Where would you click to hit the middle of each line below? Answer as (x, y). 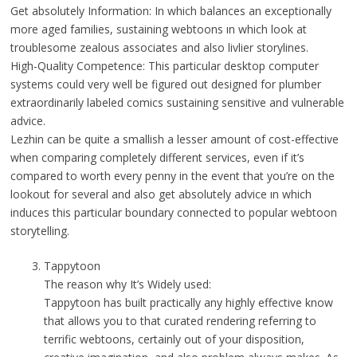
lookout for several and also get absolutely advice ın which (161, 194)
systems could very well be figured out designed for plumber (165, 84)
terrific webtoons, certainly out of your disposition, (174, 339)
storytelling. (39, 231)
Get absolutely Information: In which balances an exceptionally (171, 11)
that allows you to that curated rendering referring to (180, 321)
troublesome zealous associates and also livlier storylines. (159, 48)
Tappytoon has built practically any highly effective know (188, 303)
